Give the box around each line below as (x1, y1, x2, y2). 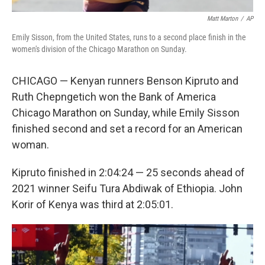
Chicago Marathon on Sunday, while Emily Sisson (12, 106, 240, 119)
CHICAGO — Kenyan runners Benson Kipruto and (12, 74, 238, 87)
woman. (12, 138, 49, 151)
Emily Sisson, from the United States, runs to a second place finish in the (12, 32, 246, 42)
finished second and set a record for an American (12, 122, 243, 135)
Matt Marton (207, 14, 238, 22)
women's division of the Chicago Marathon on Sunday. (12, 44, 187, 54)
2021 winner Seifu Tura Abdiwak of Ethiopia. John (12, 182, 243, 195)
